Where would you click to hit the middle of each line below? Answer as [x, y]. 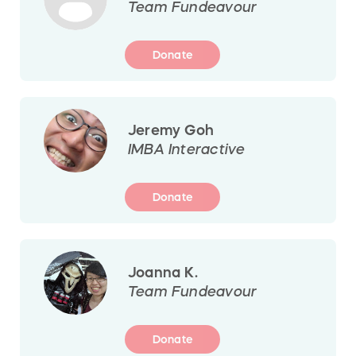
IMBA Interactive [187, 149]
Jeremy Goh [171, 130]
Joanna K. [163, 272]
